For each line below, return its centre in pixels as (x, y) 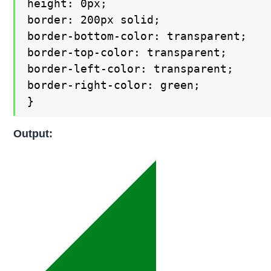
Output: (33, 133)
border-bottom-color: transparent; (137, 36)
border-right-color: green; (114, 85)
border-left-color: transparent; (131, 69)
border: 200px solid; (94, 20)
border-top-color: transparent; (127, 53)
